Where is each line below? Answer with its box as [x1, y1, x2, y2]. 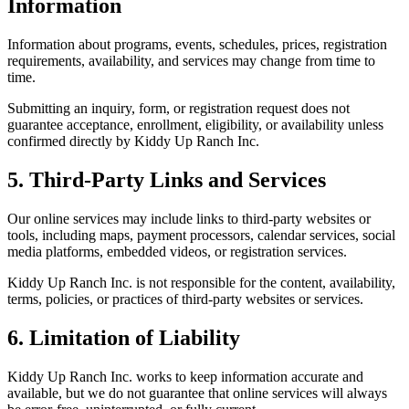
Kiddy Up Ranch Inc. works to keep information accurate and [7, 368, 363, 384]
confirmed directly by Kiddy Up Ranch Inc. [7, 133, 259, 150]
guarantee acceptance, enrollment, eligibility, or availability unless [7, 117, 383, 133]
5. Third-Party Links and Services [7, 167, 326, 192]
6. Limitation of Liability [7, 325, 240, 350]
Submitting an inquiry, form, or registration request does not [7, 100, 350, 117]
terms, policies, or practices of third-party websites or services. [7, 290, 363, 307]
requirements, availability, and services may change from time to [7, 53, 375, 69]
